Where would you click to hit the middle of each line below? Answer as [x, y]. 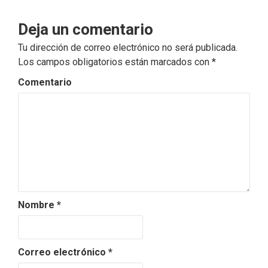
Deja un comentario [86, 30]
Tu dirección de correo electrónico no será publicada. [128, 48]
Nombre [37, 205]
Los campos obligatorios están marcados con [115, 62]
